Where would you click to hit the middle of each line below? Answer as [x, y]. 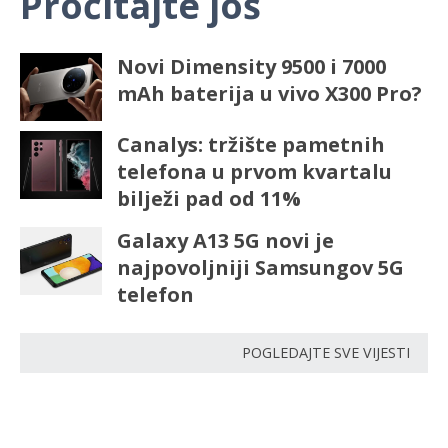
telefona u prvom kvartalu [254, 172]
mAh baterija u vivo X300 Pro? [269, 94]
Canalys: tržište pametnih [250, 145]
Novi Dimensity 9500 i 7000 [251, 67]
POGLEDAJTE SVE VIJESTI [326, 353]
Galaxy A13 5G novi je [225, 241]
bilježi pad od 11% [208, 199]
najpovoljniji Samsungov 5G [260, 268]
